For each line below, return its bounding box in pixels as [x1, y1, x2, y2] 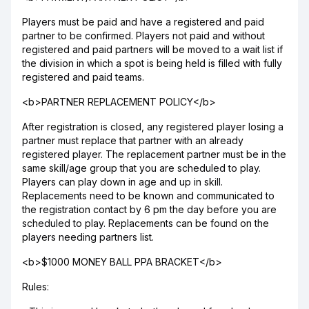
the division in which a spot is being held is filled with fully [22, 57, 282, 69]
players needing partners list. [22, 231, 154, 243]
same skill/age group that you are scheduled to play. [22, 162, 261, 174]
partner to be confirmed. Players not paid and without [22, 30, 265, 41]
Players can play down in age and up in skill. [22, 176, 223, 188]
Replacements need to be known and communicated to [22, 190, 275, 201]
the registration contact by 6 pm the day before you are [22, 203, 277, 215]
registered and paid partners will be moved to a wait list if [22, 43, 283, 55]
